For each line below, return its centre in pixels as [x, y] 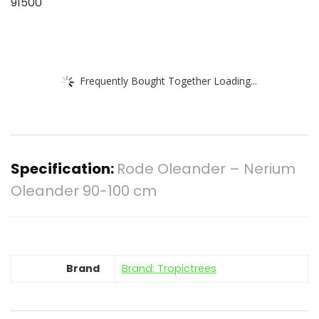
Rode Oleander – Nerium [206, 169]
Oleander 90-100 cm [84, 191]
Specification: [64, 169]
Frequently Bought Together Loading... [168, 80]
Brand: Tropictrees [169, 269]
